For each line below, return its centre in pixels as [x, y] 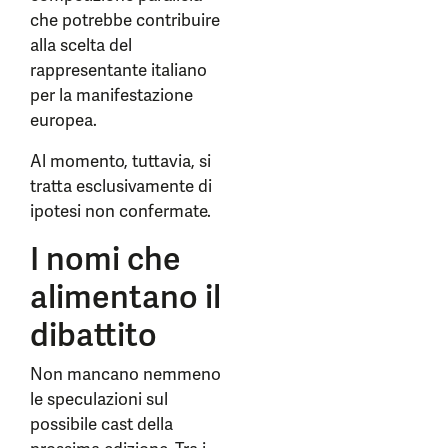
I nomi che [105, 259]
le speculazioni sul [99, 399]
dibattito [93, 335]
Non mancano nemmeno [125, 374]
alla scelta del [81, 45]
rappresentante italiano [118, 70]
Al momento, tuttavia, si [120, 161]
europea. [63, 120]
